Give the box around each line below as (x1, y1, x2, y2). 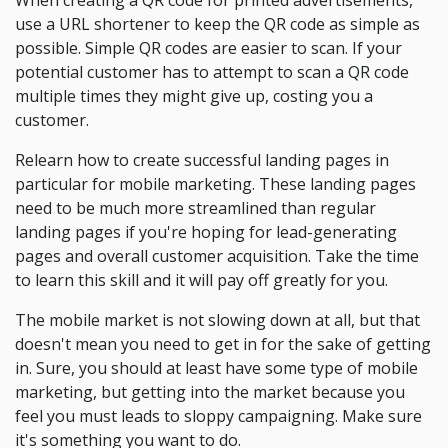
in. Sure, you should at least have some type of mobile (15, 357, 418, 379)
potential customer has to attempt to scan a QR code (15, 61, 409, 83)
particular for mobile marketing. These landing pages (15, 173, 416, 195)
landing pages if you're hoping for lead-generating (15, 221, 397, 243)
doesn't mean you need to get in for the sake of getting (15, 333, 431, 355)
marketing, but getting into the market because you (15, 381, 405, 403)
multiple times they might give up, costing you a (15, 85, 373, 107)
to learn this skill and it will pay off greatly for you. (15, 269, 388, 291)
